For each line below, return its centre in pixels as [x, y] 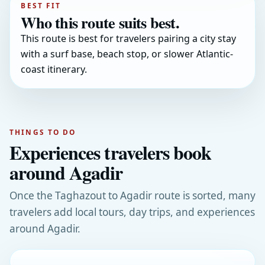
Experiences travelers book [111, 152]
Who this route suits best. [100, 22]
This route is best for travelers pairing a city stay [129, 39]
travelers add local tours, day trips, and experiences [132, 212]
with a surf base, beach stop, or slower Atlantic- [127, 54]
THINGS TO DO [43, 132]
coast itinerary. [54, 70]
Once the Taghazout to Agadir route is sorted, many [132, 195]
